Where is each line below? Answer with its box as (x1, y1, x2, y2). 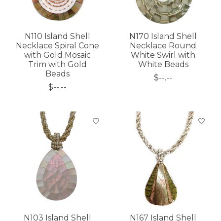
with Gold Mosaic (24, 50, 91, 60)
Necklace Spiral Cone (16, 41, 100, 51)
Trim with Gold (28, 60, 87, 70)
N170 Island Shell (129, 32, 197, 41)
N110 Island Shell (25, 32, 91, 41)
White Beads (138, 60, 188, 70)
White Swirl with (131, 50, 196, 60)
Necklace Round (130, 41, 197, 51)
